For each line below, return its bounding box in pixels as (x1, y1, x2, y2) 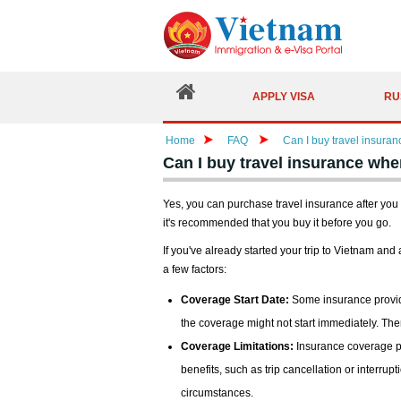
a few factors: (163, 263, 226, 276)
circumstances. (181, 387, 253, 399)
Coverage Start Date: (181, 294, 289, 306)
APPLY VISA (252, 90, 315, 103)
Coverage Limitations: (181, 340, 294, 353)
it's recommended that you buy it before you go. (163, 217, 391, 229)
